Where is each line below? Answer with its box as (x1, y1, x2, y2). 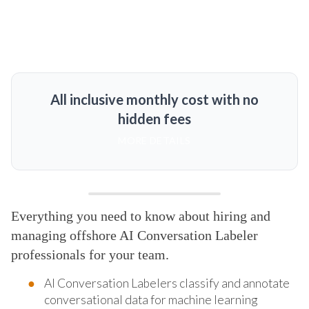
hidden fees (117, 110, 191, 127)
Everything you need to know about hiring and (11, 208, 270, 223)
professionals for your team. (11, 246, 169, 262)
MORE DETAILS (118, 134, 191, 146)
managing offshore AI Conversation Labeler (11, 227, 258, 243)
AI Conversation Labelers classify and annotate (44, 275, 290, 290)
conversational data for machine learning (44, 292, 257, 307)
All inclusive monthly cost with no (50, 90, 259, 108)
